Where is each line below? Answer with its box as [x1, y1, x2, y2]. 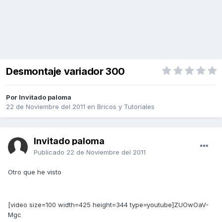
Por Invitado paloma [6, 93, 71, 102]
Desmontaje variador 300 [6, 65, 125, 78]
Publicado [34, 148, 66, 157]
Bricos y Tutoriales [97, 103, 155, 111]
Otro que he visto [8, 168, 61, 176]
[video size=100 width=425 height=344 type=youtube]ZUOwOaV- [8, 201, 209, 209]
